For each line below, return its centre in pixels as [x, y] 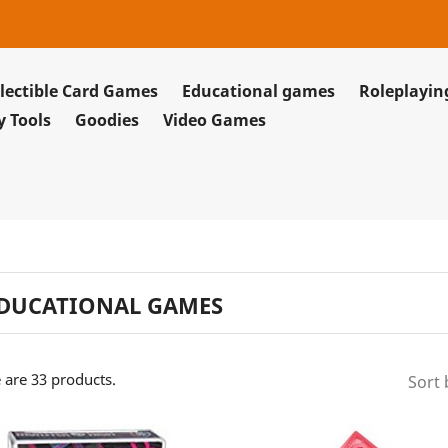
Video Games [214, 120]
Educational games [258, 91]
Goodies [107, 120]
